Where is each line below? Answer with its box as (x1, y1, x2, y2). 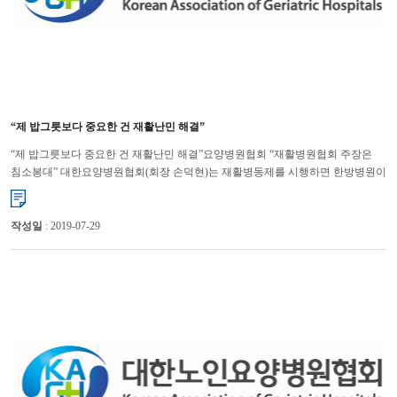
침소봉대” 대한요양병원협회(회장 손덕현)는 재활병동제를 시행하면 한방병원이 (10, 165, 386, 178)
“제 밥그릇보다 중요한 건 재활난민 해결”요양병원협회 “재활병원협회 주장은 (10, 147, 372, 160)
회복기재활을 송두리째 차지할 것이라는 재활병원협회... (10, 183, 274, 196)
